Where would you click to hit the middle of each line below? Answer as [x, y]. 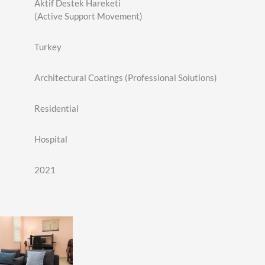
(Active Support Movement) [88, 16]
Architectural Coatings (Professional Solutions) [125, 77]
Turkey [48, 46]
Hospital [51, 139]
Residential [56, 108]
